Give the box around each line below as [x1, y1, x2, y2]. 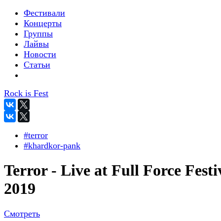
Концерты [24, 18, 62, 28]
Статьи [24, 60, 50, 70]
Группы [24, 29, 53, 38]
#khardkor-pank [24, 141, 80, 150]
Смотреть [4, 208, 40, 219]
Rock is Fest [4, 88, 48, 98]
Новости [24, 49, 56, 59]
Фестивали [24, 8, 65, 18]
